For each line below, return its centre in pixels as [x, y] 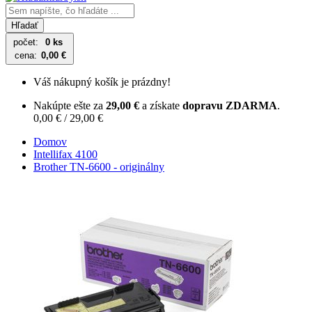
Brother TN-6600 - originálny [99, 167]
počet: [26, 42]
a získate [161, 106]
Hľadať [25, 25]
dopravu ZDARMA [230, 106]
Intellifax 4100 [65, 154]
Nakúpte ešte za [70, 106]
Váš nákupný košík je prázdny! [102, 82]
